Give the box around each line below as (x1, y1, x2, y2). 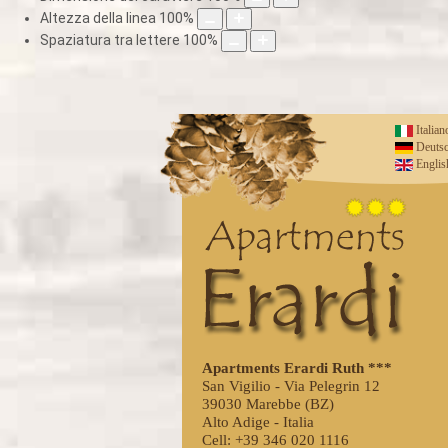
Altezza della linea (40, 10, 156, 26)
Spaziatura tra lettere (40, 32, 180, 48)
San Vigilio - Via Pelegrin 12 (201, 377, 380, 394)
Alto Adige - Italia (201, 413, 314, 430)
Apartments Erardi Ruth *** (201, 359, 392, 376)
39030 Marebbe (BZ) (201, 395, 334, 412)
